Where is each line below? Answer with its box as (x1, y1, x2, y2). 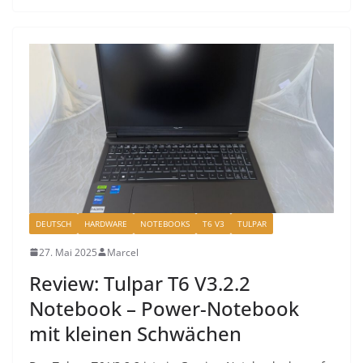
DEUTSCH (36, 217, 71, 229)
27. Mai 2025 (39, 245, 97, 259)
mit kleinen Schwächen (29, 319, 241, 347)
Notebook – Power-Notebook (29, 294, 299, 322)
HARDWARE (84, 217, 127, 229)
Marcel (107, 245, 139, 259)
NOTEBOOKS (140, 217, 190, 229)
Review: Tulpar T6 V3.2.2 (29, 269, 250, 297)
